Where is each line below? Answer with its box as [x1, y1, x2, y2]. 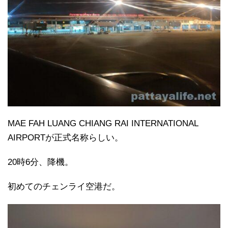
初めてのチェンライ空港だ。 [8, 182, 120, 192]
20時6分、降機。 [8, 157, 73, 167]
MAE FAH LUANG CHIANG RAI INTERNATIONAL [8, 119, 198, 129]
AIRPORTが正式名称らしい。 [8, 133, 123, 143]
